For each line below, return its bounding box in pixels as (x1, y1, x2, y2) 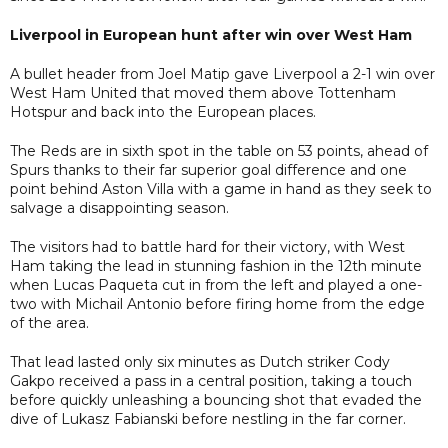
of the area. (10, 313, 89, 332)
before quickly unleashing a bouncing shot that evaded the (10, 390, 422, 409)
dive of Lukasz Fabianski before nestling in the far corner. (10, 409, 406, 428)
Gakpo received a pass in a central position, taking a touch (10, 371, 412, 390)
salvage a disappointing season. (10, 198, 229, 217)
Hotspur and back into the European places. (10, 102, 316, 121)
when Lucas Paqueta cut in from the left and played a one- (10, 275, 422, 294)
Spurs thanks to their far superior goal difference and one (10, 160, 407, 179)
